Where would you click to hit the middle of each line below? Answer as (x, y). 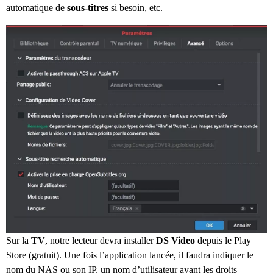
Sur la (19, 241)
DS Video (175, 241)
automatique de (37, 7)
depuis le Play (223, 241)
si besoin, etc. (136, 7)
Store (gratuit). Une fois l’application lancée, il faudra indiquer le (130, 255)
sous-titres (88, 7)
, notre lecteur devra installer (101, 241)
